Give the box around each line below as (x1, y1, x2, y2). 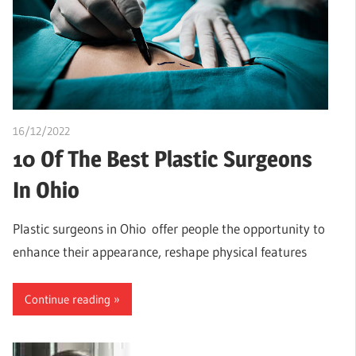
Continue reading (25, 291, 110, 307)
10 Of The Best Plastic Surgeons (13, 145, 312, 172)
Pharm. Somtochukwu (70, 123, 176, 138)
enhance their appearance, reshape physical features (13, 242, 307, 260)
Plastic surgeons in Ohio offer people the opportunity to (13, 219, 325, 237)
